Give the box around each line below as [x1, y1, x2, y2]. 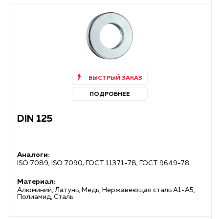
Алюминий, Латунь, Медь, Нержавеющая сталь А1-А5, [17, 187, 195, 194]
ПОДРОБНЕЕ [89, 91, 130, 97]
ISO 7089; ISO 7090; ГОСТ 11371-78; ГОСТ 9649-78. [17, 160, 191, 167]
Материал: [17, 178, 56, 185]
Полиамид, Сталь [17, 194, 73, 200]
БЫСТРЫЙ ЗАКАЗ [88, 75, 142, 81]
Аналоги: [17, 152, 50, 158]
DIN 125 [17, 114, 53, 124]
